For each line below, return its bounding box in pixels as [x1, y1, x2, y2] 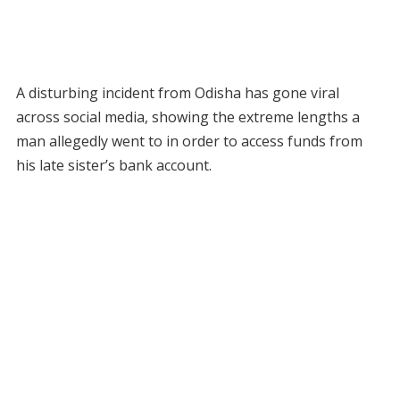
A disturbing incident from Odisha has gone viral [15, 83, 339, 104]
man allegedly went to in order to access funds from [15, 131, 362, 152]
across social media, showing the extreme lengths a [15, 107, 360, 128]
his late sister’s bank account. [15, 155, 212, 176]
